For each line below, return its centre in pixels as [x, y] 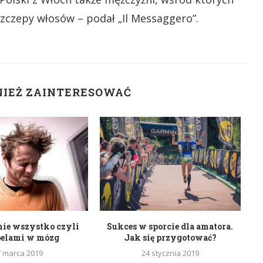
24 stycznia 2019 [170, 253]
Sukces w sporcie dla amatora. [170, 226]
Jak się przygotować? [170, 237]
